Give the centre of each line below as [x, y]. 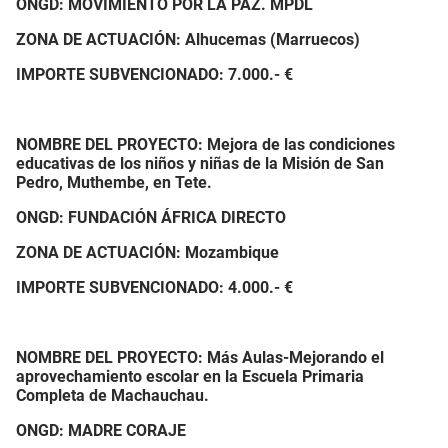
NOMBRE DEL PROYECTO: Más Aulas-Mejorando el [200, 357]
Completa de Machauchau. [112, 395]
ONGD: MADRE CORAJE [101, 430]
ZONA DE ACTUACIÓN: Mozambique [147, 252]
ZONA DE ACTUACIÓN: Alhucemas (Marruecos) [188, 39]
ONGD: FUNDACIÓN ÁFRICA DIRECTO [151, 217]
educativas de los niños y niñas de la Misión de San [200, 163]
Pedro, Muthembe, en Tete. [114, 182]
